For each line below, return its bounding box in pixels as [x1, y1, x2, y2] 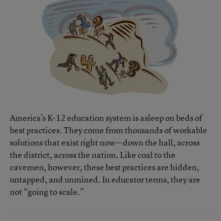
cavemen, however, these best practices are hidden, [10, 161, 199, 173]
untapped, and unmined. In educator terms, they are [10, 174, 200, 185]
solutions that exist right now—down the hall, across [10, 137, 200, 148]
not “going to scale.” [10, 186, 84, 197]
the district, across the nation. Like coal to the [10, 149, 176, 160]
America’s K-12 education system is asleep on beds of [10, 112, 202, 123]
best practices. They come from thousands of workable [10, 124, 207, 136]
